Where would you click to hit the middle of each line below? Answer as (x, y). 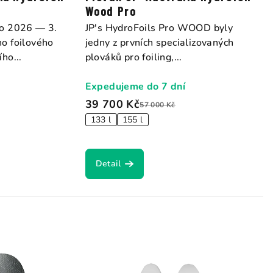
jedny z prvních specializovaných (159, 43)
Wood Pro (111, 11)
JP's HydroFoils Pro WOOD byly (159, 28)
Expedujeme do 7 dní (135, 87)
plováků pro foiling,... (133, 58)
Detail (108, 164)
